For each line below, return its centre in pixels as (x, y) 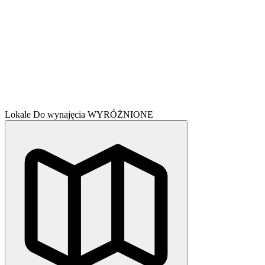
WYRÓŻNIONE (120, 114)
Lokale (19, 114)
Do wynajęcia (60, 114)
